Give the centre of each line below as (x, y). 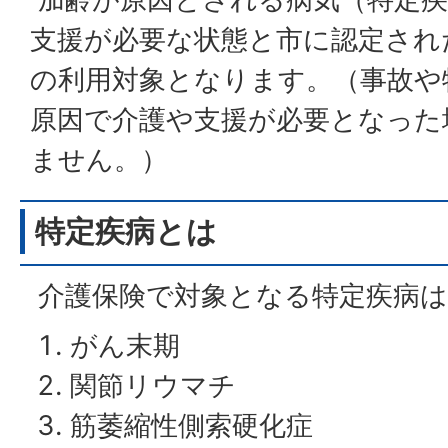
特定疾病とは (126, 231)
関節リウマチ (153, 385)
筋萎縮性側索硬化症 (191, 425)
